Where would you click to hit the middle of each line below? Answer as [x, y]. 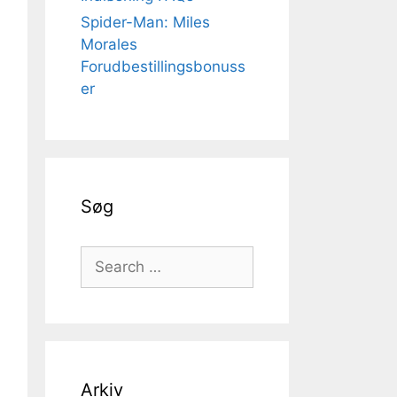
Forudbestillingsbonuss [163, 66]
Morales [109, 44]
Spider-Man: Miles [145, 22]
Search [105, 256]
